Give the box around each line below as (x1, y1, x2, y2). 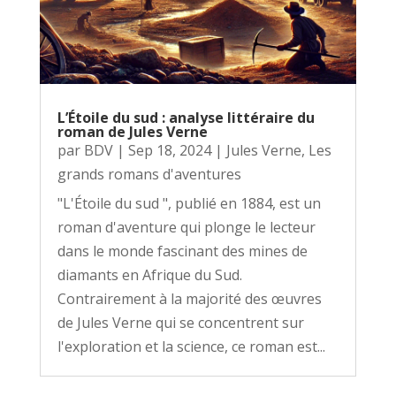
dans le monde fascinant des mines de (57, 240, 308, 261)
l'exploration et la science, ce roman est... (57, 336, 325, 356)
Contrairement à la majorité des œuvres (57, 288, 322, 308)
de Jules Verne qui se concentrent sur (57, 312, 304, 332)
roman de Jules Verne (57, 121, 208, 141)
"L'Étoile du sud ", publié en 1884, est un (57, 193, 321, 213)
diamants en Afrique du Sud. (57, 264, 242, 285)
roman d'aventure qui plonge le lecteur (57, 217, 316, 237)
